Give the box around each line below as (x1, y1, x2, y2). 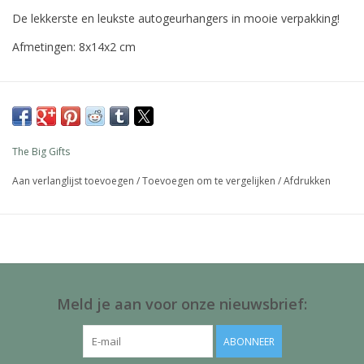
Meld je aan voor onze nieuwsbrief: (57, 294, 307, 314)
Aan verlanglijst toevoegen (12, 174, 136, 188)
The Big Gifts (12, 145, 70, 159)
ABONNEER (223, 335, 275, 349)
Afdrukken (284, 174, 331, 188)
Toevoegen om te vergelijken (142, 174, 278, 188)
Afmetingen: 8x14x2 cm (12, 39, 136, 55)
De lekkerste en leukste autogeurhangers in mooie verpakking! (12, 11, 340, 27)
